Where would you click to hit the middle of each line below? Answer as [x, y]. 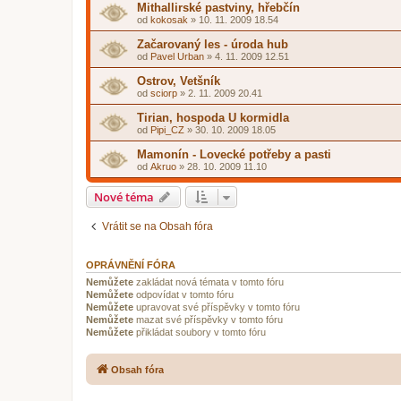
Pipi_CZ [167, 130]
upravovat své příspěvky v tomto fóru [217, 307]
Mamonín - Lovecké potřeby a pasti [234, 154]
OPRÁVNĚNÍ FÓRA [131, 265]
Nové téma [124, 197]
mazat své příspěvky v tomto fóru [208, 320]
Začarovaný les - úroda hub [213, 44]
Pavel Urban [177, 56]
